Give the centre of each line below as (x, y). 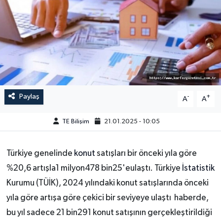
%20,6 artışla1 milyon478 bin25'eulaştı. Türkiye (94, 168)
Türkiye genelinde (40, 154)
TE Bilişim (75, 122)
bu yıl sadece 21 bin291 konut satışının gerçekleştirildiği (109, 213)
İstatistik (198, 168)
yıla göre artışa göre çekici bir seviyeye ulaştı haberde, (107, 198)
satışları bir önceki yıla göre (147, 154)
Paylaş (29, 97)
